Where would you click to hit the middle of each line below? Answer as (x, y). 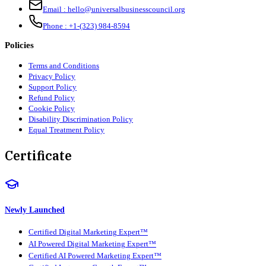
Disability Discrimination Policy (81, 119)
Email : (54, 9)
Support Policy (53, 87)
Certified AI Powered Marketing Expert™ (95, 256)
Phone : (55, 26)
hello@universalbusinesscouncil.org (126, 9)
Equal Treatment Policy (66, 129)
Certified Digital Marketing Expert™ (88, 232)
